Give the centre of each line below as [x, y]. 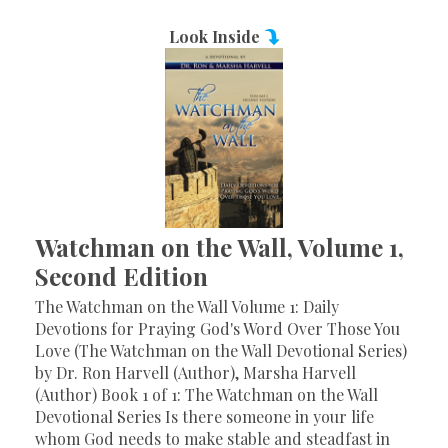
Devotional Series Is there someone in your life [204, 416]
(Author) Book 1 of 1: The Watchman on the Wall [206, 394]
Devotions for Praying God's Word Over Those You [217, 328]
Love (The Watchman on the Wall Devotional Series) [221, 350]
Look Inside [216, 36]
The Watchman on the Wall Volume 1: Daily [187, 306]
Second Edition [121, 276]
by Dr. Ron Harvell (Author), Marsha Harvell [195, 372]
